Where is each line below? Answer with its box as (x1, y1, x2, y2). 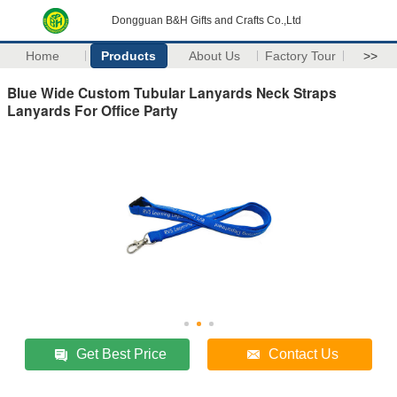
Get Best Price (76, 346, 167, 362)
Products (101, 49, 157, 63)
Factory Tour (265, 49, 337, 63)
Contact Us (269, 346, 339, 362)
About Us (189, 49, 241, 63)
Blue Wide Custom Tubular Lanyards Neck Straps (7, 82, 337, 103)
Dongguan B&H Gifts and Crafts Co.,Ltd (112, 14, 301, 27)
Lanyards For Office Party (7, 99, 178, 121)
